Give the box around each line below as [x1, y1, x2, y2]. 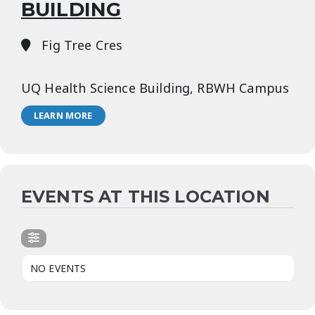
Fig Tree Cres [38, 37, 123, 53]
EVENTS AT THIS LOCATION [21, 186, 270, 207]
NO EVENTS [30, 262, 86, 275]
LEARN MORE [34, 109, 93, 122]
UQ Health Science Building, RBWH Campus [21, 79, 290, 96]
